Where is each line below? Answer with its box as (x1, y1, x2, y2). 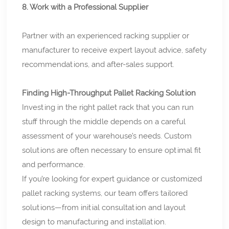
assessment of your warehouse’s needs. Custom (22, 131, 192, 141)
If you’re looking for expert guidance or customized (22, 174, 202, 184)
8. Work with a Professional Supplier (22, 2, 149, 12)
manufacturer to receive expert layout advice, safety (22, 45, 207, 55)
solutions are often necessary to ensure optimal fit (22, 145, 201, 155)
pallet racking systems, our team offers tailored (22, 188, 188, 198)
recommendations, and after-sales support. (22, 59, 175, 69)
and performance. (22, 159, 85, 169)
